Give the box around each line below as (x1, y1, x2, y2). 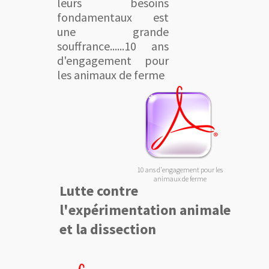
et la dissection (59, 220, 156, 238)
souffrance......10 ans (57, 38, 169, 53)
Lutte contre (59, 181, 138, 200)
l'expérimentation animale (59, 201, 231, 219)
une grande (57, 24, 169, 39)
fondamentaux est (57, 10, 169, 25)
